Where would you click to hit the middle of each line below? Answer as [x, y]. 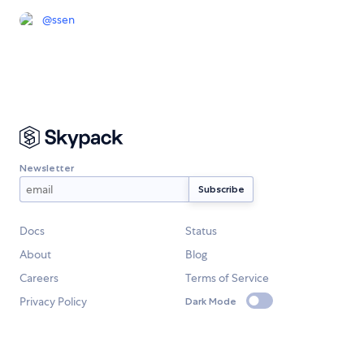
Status [201, 231]
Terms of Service [227, 278]
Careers [39, 278]
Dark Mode [211, 301]
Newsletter [47, 167]
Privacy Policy [53, 302]
